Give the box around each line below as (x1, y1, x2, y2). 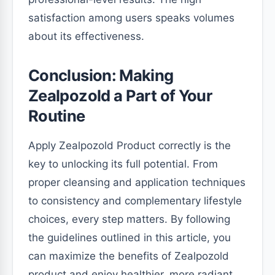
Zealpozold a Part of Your (28, 86, 212, 106)
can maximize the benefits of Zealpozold (28, 250, 229, 263)
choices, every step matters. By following (28, 213, 230, 226)
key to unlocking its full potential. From (28, 158, 218, 171)
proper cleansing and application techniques (28, 176, 246, 189)
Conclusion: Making (28, 66, 174, 85)
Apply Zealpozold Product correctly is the (28, 139, 231, 152)
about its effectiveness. (28, 30, 144, 43)
